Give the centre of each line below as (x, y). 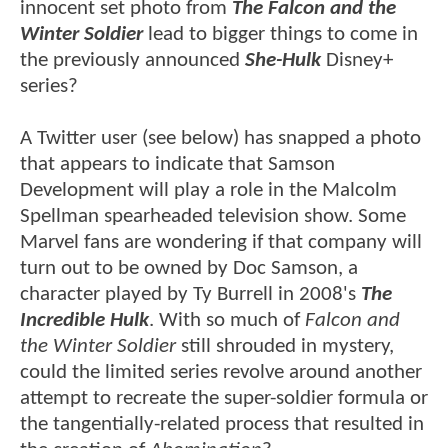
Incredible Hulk (84, 320)
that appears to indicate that (141, 164)
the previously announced (132, 60)
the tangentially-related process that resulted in (222, 424)
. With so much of (227, 320)
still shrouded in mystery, (287, 346)
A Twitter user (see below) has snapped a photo (220, 138)
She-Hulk (283, 60)
